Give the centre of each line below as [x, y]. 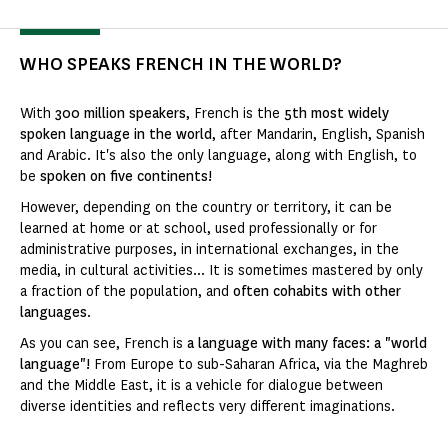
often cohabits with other [317, 291]
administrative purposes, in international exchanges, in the [209, 249]
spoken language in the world [116, 134]
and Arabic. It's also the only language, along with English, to [218, 155]
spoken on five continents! [126, 176]
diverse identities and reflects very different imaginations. [207, 406]
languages [53, 312]
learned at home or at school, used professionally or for [198, 228]
